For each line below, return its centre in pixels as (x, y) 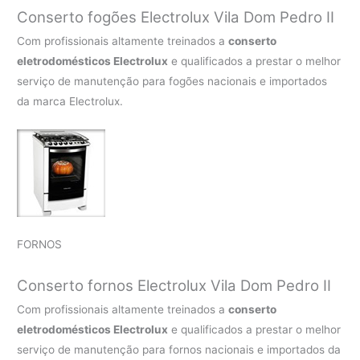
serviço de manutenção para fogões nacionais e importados (172, 81)
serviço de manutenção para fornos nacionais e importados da (179, 349)
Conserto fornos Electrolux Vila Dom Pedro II (174, 285)
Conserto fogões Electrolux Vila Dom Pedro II (176, 17)
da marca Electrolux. (70, 101)
